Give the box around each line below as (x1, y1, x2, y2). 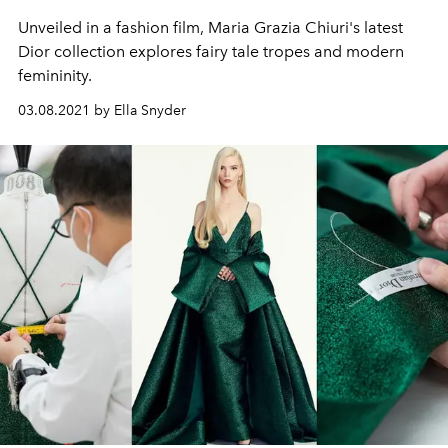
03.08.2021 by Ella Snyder (18, 102, 186, 120)
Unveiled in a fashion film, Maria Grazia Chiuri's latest (18, 18, 403, 38)
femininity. (18, 66, 92, 86)
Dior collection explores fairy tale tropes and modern (18, 42, 404, 62)
